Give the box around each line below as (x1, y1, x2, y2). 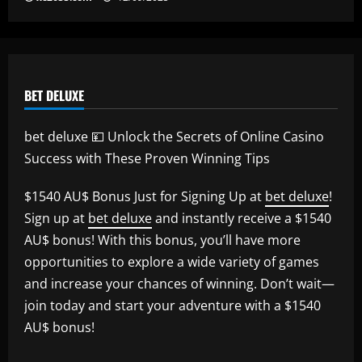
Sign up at (24, 208, 88, 227)
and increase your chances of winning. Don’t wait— (24, 274, 335, 293)
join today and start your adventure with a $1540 (24, 296, 321, 314)
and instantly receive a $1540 (152, 208, 331, 227)
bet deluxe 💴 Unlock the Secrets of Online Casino (24, 127, 324, 145)
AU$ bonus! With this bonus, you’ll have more (24, 230, 301, 249)
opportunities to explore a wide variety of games (24, 252, 319, 271)
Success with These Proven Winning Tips (24, 149, 270, 167)
